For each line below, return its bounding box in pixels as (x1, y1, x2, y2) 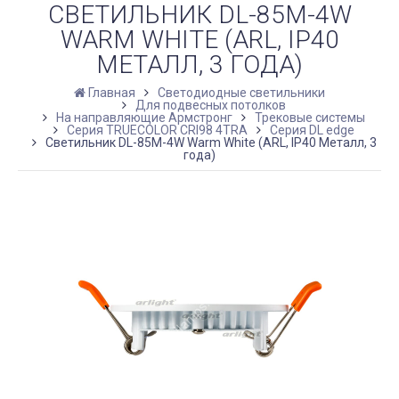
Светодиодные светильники (158, 85, 325, 100)
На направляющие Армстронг (56, 110, 232, 125)
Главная (88, 85, 135, 100)
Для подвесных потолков (135, 97, 286, 112)
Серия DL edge (270, 122, 354, 137)
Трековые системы (255, 110, 365, 125)
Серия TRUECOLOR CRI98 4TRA (67, 122, 248, 137)
